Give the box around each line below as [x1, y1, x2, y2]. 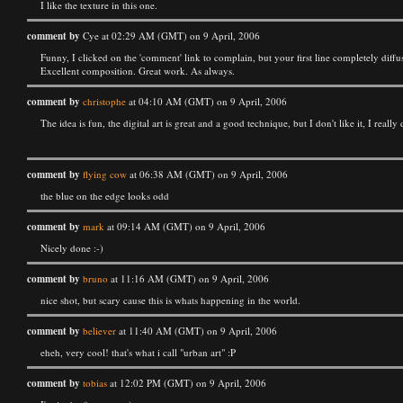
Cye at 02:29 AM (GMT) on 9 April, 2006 [80, 29, 260, 42]
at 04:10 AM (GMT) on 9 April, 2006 [126, 94, 287, 108]
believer [83, 324, 116, 337]
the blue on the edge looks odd [40, 189, 169, 202]
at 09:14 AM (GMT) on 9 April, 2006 [104, 219, 265, 233]
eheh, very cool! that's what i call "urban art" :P [40, 345, 236, 359]
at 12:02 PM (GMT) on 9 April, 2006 [107, 376, 266, 390]
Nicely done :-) [40, 241, 103, 255]
